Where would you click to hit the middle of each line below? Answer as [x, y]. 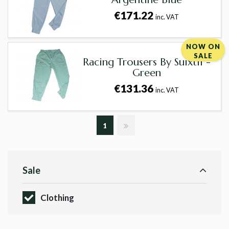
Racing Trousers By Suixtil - [146, 62]
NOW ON [203, 47]
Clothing [57, 198]
